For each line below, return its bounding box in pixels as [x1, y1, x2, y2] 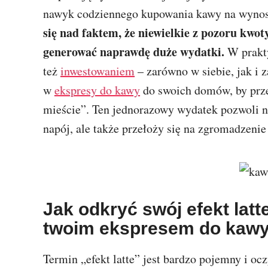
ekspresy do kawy [54, 82, 140, 98]
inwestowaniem [60, 63, 135, 79]
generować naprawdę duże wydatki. [43, 43, 224, 60]
